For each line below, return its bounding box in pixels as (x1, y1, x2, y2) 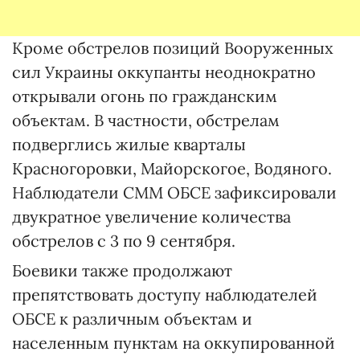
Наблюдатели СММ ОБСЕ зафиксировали (12, 182, 337, 202)
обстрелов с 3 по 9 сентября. (12, 231, 235, 251)
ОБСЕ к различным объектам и (12, 309, 252, 329)
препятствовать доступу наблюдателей (12, 284, 317, 305)
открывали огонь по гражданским (12, 86, 277, 106)
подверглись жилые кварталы (12, 134, 246, 154)
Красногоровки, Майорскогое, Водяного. (12, 158, 332, 178)
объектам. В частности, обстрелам (12, 110, 280, 130)
